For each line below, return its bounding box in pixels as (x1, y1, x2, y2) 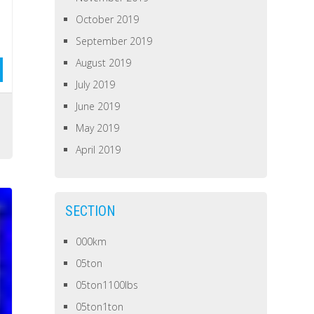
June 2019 (76, 100, 121, 113)
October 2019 (76, 13, 139, 26)
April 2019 (76, 143, 121, 156)
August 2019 (76, 56, 132, 69)
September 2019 (76, 34, 153, 48)
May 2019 (76, 121, 120, 135)
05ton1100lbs (76, 278, 139, 292)
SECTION (65, 203, 116, 219)
